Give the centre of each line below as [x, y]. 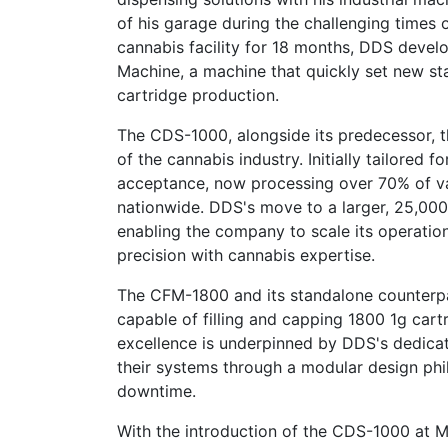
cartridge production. [198, 94]
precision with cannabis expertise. [246, 254]
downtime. [156, 390]
